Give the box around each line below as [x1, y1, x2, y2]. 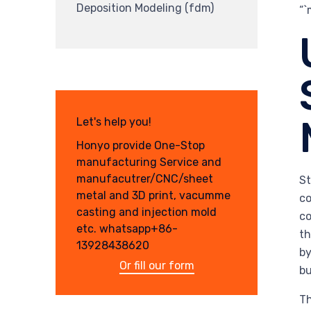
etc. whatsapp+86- [76, 221, 178, 235]
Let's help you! [76, 115, 151, 129]
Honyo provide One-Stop [76, 138, 205, 152]
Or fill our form [119, 258, 194, 272]
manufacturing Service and [76, 155, 221, 169]
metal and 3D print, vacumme [76, 188, 230, 202]
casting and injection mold [76, 205, 217, 219]
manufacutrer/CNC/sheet [76, 171, 213, 185]
